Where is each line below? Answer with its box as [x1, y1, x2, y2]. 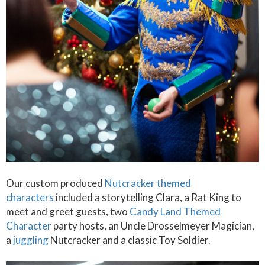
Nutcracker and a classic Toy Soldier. [49, 234, 211, 246]
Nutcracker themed [105, 177, 191, 189]
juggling [13, 234, 49, 246]
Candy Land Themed [130, 205, 221, 218]
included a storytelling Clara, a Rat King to [54, 191, 241, 203]
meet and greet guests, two [6, 205, 130, 218]
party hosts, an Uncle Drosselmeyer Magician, [51, 219, 254, 232]
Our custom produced [6, 177, 105, 189]
